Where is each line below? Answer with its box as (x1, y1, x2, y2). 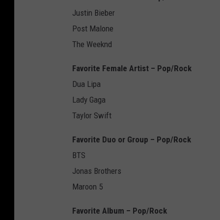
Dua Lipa (72, 79, 101, 89)
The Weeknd (72, 39, 112, 50)
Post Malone (72, 24, 113, 34)
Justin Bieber (72, 8, 115, 18)
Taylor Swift (72, 110, 111, 121)
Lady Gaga (72, 95, 106, 105)
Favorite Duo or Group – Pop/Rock (72, 135, 191, 145)
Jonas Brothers (72, 166, 121, 176)
